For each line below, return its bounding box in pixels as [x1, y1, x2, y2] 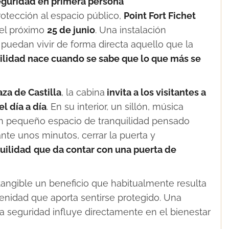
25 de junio [47, 24, 95, 35]
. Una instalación [95, 24, 166, 35]
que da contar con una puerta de [34, 144, 176, 155]
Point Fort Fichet [124, 10, 196, 21]
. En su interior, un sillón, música [47, 101, 184, 112]
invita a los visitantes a [105, 86, 206, 98]
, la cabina [61, 86, 105, 98]
